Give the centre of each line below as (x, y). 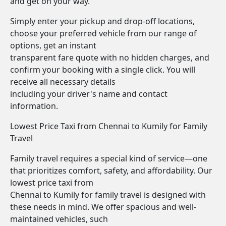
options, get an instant (53, 45)
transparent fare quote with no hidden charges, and (110, 58)
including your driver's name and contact (89, 94)
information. (34, 106)
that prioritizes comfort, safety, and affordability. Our (111, 171)
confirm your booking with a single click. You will (103, 70)
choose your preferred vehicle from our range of (103, 33)
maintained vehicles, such (59, 219)
